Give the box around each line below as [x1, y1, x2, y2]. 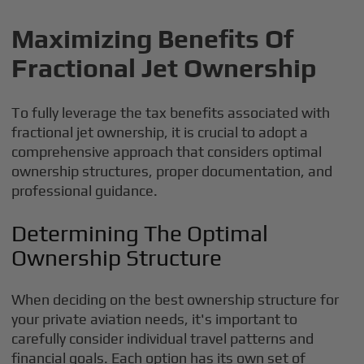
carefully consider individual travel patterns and [11, 330, 314, 347]
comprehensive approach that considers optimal [11, 143, 323, 160]
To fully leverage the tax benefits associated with [11, 104, 331, 121]
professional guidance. [11, 182, 158, 199]
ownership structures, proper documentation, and [11, 162, 333, 180]
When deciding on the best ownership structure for [11, 291, 340, 308]
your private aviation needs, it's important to [11, 310, 298, 327]
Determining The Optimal [11, 220, 269, 246]
